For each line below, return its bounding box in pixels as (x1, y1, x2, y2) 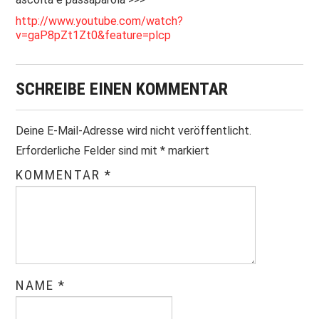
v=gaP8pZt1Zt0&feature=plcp (16, 28, 172, 43)
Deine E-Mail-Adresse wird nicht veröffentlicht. (16, 124, 252, 138)
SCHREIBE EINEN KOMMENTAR (16, 79, 229, 100)
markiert (165, 144, 210, 158)
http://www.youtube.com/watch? (16, 14, 184, 28)
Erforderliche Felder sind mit (16, 144, 161, 158)
